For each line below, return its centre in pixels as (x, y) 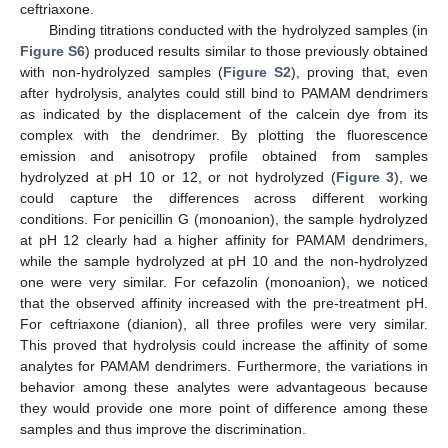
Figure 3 (365, 176)
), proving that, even (360, 71)
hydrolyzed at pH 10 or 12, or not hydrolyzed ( (178, 176)
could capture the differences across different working (224, 197)
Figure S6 (53, 50)
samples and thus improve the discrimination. (163, 428)
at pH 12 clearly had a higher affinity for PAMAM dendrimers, (224, 239)
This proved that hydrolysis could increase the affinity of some (224, 344)
